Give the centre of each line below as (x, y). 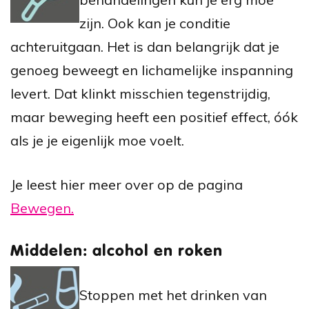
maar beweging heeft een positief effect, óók (154, 117)
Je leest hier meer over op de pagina (127, 184)
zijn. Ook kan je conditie (155, 23)
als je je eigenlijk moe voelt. (101, 140)
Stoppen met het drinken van (173, 295)
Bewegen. (42, 208)
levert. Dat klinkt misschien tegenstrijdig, (140, 93)
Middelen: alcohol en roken (117, 251)
